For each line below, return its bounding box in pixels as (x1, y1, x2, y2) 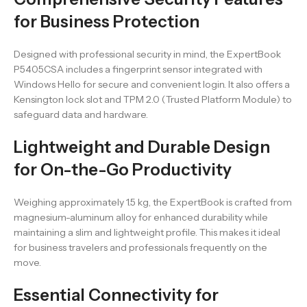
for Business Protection (14, 12, 199, 32)
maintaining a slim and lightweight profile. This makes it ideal (14, 226, 280, 239)
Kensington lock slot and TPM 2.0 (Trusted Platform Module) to (14, 93, 292, 106)
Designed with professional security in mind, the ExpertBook (14, 48, 281, 61)
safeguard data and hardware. (14, 108, 148, 121)
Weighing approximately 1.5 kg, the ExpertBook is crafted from (14, 196, 292, 209)
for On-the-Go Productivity (14, 160, 232, 180)
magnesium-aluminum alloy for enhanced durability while (14, 211, 268, 224)
